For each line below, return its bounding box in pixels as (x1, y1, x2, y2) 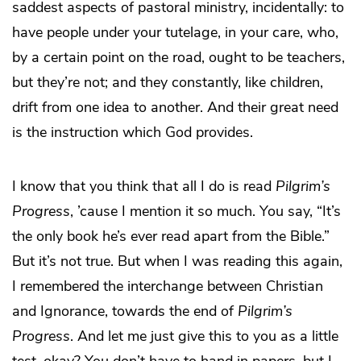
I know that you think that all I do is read (12, 176, 276, 197)
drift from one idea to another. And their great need (12, 98, 338, 118)
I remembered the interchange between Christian (12, 276, 323, 297)
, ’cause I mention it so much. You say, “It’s (70, 201, 341, 222)
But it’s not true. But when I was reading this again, (12, 251, 342, 272)
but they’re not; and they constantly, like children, (12, 73, 323, 93)
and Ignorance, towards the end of (12, 301, 238, 322)
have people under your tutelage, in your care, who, (12, 23, 338, 43)
